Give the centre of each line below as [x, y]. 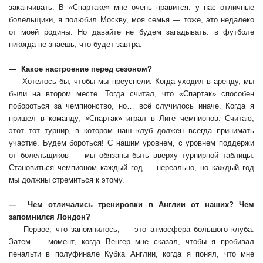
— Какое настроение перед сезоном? [80, 69]
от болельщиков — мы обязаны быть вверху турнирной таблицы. [131, 155]
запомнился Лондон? [50, 217]
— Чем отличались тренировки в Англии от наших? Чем [131, 204]
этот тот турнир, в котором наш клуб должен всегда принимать [131, 130]
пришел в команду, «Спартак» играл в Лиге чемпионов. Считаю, [131, 118]
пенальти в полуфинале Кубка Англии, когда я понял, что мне [131, 254]
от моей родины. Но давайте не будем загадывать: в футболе [131, 32]
